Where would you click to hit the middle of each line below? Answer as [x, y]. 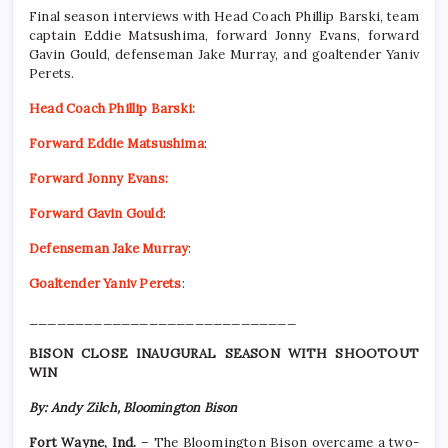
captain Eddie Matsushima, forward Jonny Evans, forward [224, 36]
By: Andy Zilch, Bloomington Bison [133, 408]
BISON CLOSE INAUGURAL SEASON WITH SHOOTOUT [224, 354]
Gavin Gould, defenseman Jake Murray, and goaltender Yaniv [224, 55]
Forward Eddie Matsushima [116, 144]
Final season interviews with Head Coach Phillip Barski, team [224, 17]
